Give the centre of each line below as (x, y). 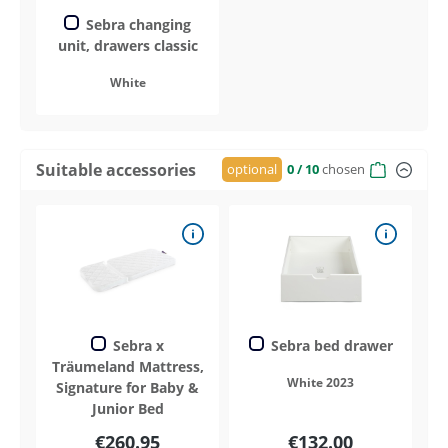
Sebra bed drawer (329, 345)
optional (252, 169)
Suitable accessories (116, 169)
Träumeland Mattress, (127, 366)
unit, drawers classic (127, 45)
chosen (343, 169)
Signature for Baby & (127, 387)
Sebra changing (136, 24)
